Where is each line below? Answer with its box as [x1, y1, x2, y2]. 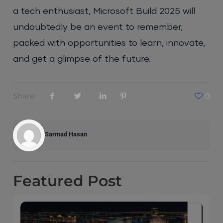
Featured [13, 171, 88, 190]
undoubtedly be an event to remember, [13, 22, 183, 32]
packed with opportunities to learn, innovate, [13, 38, 206, 48]
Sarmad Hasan [45, 130, 88, 138]
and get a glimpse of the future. [13, 54, 151, 64]
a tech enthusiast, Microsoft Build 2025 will [13, 6, 196, 16]
